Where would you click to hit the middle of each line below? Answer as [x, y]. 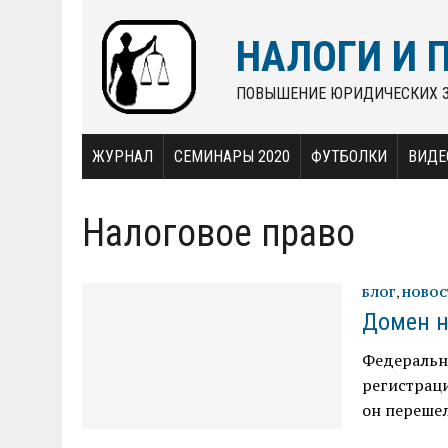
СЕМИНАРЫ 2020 [232, 156]
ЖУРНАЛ [122, 156]
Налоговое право [218, 233]
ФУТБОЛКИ [349, 156]
